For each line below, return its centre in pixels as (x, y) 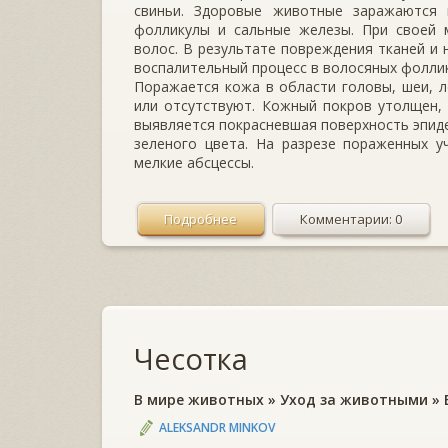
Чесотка (191, 358)
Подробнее (200, 218)
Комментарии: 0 (351, 218)
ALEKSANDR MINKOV (217, 428)
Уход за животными (354, 399)
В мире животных (199, 399)
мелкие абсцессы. (194, 162)
